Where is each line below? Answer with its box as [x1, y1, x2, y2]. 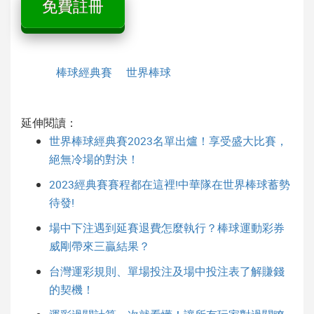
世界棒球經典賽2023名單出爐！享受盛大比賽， [49, 133, 287, 149]
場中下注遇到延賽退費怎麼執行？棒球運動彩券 [49, 220, 285, 236]
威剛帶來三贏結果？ [49, 238, 150, 254]
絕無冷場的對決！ [49, 151, 139, 168]
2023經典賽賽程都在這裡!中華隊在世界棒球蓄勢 [49, 177, 290, 193]
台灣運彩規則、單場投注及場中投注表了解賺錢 [49, 264, 285, 280]
